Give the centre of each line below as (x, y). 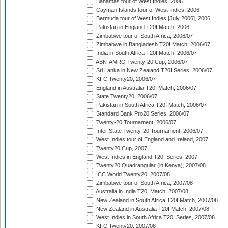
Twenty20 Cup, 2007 (121, 148)
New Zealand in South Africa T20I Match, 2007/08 (156, 200)
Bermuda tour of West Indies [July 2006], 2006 (152, 19)
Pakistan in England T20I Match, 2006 (142, 27)
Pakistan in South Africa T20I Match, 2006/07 (151, 105)
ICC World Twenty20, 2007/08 (132, 174)
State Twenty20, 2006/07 (126, 96)
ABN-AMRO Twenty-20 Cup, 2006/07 (141, 62)
